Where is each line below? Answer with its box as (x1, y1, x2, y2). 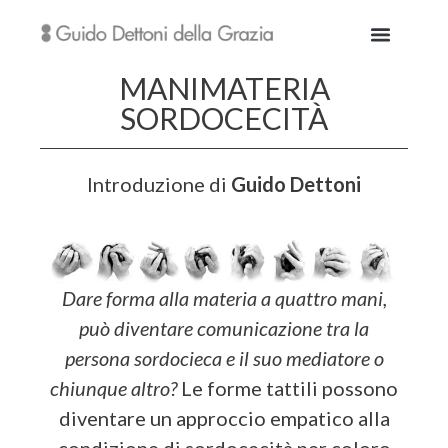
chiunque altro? (50, 375, 177, 400)
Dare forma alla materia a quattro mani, (61, 285, 387, 310)
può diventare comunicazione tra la (79, 315, 369, 340)
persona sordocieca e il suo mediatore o (64, 345, 384, 370)
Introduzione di (87, 172, 231, 197)
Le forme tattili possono (177, 375, 398, 400)
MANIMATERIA (118, 70, 330, 107)
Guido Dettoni (231, 172, 361, 197)
